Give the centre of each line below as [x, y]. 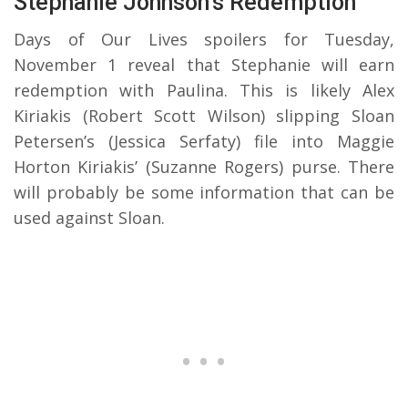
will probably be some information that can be [204, 192]
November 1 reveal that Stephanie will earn [204, 64]
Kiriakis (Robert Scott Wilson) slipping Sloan [204, 115]
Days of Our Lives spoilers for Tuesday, [204, 39]
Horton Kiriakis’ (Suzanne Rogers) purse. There [204, 166]
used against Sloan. [89, 217]
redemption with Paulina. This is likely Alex [204, 90]
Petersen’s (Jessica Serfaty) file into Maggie [204, 141]
